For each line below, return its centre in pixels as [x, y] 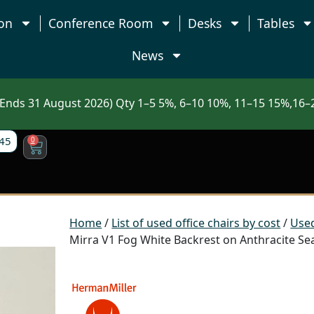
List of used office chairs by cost [196, 223]
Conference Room [100, 23]
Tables [275, 23]
